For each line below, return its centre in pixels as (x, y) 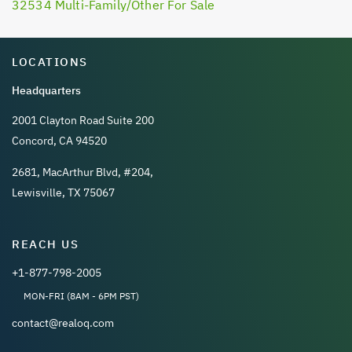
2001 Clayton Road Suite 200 (83, 120)
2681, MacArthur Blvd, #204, (82, 172)
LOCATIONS (50, 61)
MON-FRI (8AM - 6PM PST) (81, 296)
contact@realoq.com (63, 323)
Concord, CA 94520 (59, 140)
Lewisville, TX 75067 (63, 192)
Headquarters (46, 90)
